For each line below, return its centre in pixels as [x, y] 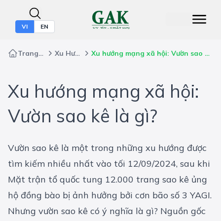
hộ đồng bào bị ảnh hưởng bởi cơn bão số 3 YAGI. [110, 195]
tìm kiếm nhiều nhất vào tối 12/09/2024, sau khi [109, 164]
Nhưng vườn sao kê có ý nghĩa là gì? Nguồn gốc [107, 211]
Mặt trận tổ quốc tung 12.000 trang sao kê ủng [108, 180]
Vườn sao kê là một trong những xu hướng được [107, 148]
